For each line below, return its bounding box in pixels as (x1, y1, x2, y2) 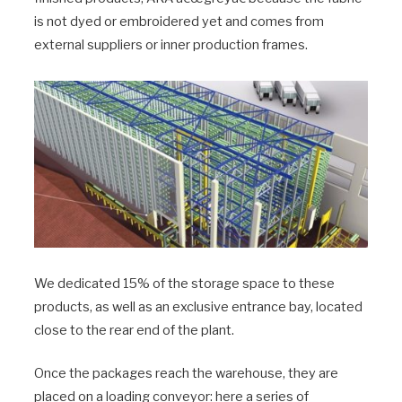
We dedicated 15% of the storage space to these (34, 275, 335, 292)
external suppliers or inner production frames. (34, 36, 308, 53)
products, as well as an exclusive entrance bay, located (34, 298, 363, 315)
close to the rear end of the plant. (34, 321, 234, 338)
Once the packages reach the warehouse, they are (34, 364, 338, 381)
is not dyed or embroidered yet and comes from (34, 13, 324, 30)
